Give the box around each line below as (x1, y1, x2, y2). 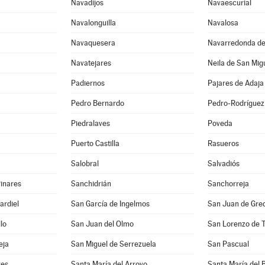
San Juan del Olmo (71, 219, 134, 228)
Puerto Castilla (71, 139, 120, 148)
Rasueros (208, 139, 239, 148)
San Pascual (208, 240, 249, 248)
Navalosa (208, 18, 238, 27)
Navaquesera (71, 38, 116, 47)
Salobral (71, 159, 99, 168)
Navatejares (71, 59, 112, 67)
